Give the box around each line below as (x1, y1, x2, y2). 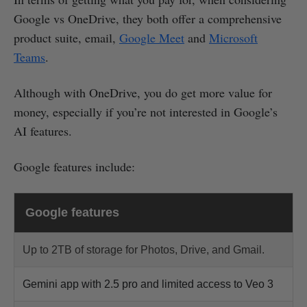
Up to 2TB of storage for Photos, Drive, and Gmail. (23, 243, 265, 256)
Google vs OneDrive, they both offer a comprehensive (14, 10, 282, 27)
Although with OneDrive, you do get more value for (14, 84, 272, 101)
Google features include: (14, 158, 135, 175)
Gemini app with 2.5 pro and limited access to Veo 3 (23, 278, 273, 290)
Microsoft (209, 29, 258, 46)
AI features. (14, 122, 72, 139)
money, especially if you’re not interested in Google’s (14, 103, 278, 120)
